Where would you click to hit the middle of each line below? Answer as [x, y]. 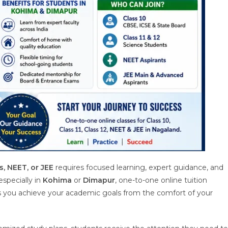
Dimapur [99, 180]
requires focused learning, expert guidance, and [138, 167]
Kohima [57, 180]
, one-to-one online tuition [161, 180]
